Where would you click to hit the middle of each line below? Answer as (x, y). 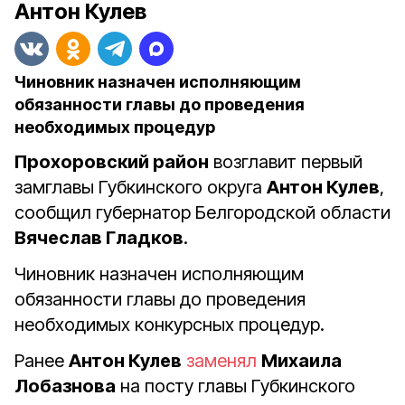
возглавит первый (286, 162)
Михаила (301, 361)
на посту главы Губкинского (235, 386)
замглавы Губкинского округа (141, 187)
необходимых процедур (115, 127)
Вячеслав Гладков (99, 238)
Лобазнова (65, 386)
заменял (221, 361)
